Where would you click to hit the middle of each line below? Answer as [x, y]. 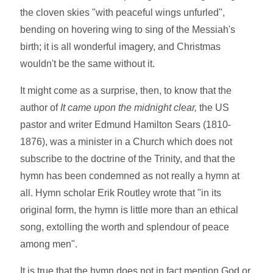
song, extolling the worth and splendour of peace [125, 227]
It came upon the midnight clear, [130, 107]
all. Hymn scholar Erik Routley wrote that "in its [121, 193]
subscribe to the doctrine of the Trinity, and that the [128, 158]
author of [41, 107]
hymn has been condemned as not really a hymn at [130, 175]
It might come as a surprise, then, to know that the [126, 90]
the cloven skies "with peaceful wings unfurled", [123, 12]
